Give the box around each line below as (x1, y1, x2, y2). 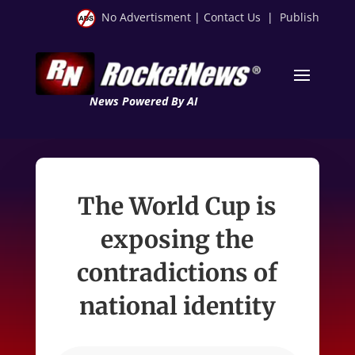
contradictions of (77, 257, 278, 288)
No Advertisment (101, 10, 192, 25)
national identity (78, 290, 276, 321)
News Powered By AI (89, 93, 197, 109)
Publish (280, 10, 320, 25)
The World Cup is (78, 190, 277, 221)
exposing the (101, 223, 254, 254)
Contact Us (204, 10, 261, 25)
